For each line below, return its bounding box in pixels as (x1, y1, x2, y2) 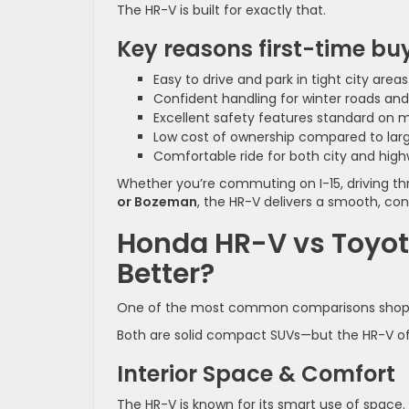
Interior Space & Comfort (117, 358, 395, 389)
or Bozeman (117, 192, 197, 211)
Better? (117, 254, 215, 293)
